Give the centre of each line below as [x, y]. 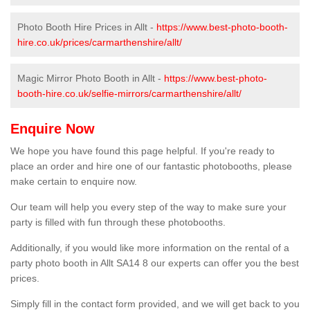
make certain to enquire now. [74, 182]
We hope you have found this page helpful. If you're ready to [143, 151]
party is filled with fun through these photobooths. [118, 222]
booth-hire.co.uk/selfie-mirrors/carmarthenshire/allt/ [129, 94]
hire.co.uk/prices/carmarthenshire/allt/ [100, 43]
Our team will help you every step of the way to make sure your [148, 207]
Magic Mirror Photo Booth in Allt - [91, 79]
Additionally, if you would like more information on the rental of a [150, 248]
